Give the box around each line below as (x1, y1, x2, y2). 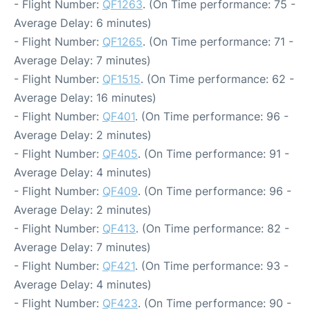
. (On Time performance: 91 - (138, 146, 289, 161)
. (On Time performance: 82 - (136, 221, 289, 235)
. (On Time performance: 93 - (135, 258, 289, 273)
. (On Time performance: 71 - (143, 34, 293, 48)
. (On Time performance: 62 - (140, 71, 294, 86)
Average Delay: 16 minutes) (14, 90, 156, 104)
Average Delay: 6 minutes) (14, 15, 152, 30)
